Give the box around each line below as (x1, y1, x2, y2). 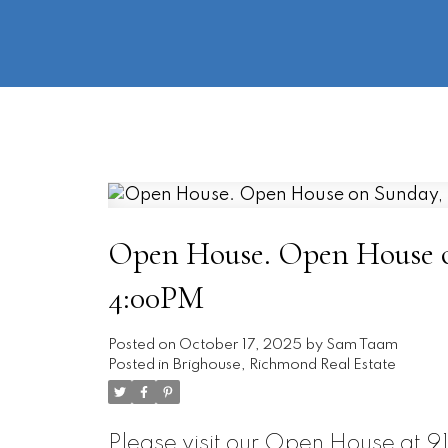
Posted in (107, 357, 169, 372)
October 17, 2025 (178, 337, 302, 352)
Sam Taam (325, 337, 398, 352)
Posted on (107, 337, 179, 352)
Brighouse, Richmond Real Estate (172, 357, 396, 372)
